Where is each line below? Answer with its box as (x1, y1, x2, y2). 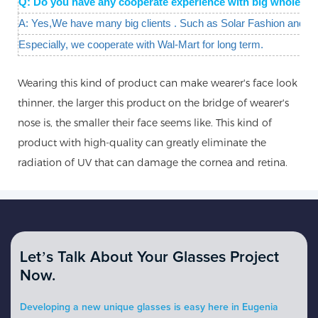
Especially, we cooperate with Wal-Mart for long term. (18, 38, 263, 50)
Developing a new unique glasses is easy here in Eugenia (20, 302, 279, 312)
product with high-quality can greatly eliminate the (18, 136, 266, 149)
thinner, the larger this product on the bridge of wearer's (18, 96, 289, 109)
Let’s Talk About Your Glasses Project (20, 249, 280, 265)
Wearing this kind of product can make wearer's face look (18, 76, 297, 89)
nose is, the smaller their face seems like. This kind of (18, 116, 272, 129)
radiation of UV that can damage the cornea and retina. (18, 155, 287, 169)
